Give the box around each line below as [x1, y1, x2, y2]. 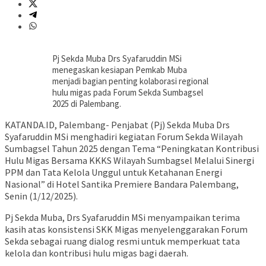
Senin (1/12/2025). [5, 189, 78, 202]
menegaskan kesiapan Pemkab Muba [52, 64, 187, 75]
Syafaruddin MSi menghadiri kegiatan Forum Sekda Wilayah [5, 130, 243, 142]
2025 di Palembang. [52, 97, 121, 109]
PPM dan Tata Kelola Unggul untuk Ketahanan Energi [5, 166, 222, 178]
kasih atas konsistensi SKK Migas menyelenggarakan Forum [5, 223, 248, 235]
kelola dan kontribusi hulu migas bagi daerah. [5, 246, 188, 259]
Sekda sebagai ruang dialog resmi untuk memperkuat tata [5, 235, 240, 247]
